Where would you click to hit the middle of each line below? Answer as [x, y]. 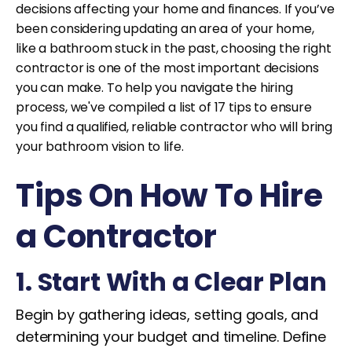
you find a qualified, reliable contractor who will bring [174, 127]
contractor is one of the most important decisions [168, 68]
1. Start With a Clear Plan [171, 282]
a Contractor [117, 236]
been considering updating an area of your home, [165, 29]
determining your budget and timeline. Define [171, 337]
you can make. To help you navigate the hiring [154, 88]
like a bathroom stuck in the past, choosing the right [174, 48]
